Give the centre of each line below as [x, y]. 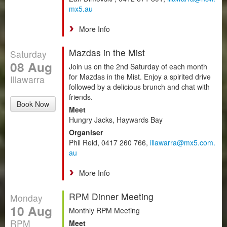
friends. [81, 97]
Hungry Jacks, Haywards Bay [116, 119]
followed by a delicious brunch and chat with [139, 86]
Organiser [86, 132]
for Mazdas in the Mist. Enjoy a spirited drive [140, 76]
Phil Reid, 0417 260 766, [109, 142]
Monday [26, 198]
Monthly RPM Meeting [104, 210]
